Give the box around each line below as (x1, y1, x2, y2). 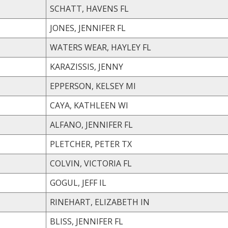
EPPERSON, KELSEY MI (126, 80, 136, 92)
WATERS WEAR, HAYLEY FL (142, 41, 151, 53)
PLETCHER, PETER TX (122, 138, 132, 150)
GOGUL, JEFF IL (99, 177, 106, 188)
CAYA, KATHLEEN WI (118, 99, 128, 111)
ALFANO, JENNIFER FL (124, 119, 133, 130)
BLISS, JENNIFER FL (115, 215, 123, 227)
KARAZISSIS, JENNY (50, 61, 123, 72)
